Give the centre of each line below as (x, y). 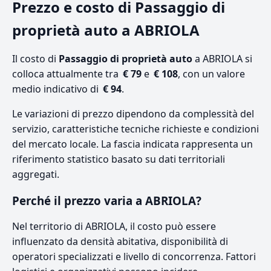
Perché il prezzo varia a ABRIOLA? (107, 200)
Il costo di (35, 58)
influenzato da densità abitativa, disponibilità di (120, 241)
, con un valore (211, 73)
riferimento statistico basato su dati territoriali (119, 159)
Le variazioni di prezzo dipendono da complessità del (133, 113)
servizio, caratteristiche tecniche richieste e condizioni (135, 129)
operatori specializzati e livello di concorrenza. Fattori (134, 256)
